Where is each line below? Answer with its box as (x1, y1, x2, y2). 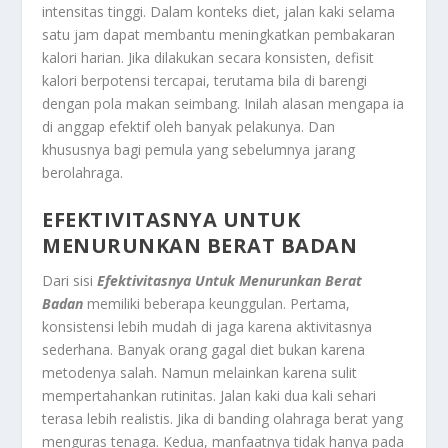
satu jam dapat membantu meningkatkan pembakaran (42, 25, 396, 45)
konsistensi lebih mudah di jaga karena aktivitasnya (42, 316, 373, 336)
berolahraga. (42, 163, 124, 183)
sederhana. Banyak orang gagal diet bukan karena (42, 339, 366, 359)
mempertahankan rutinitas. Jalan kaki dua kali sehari (42, 385, 377, 405)
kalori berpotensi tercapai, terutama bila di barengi (42, 71, 368, 91)
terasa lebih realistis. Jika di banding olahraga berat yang (42, 408, 404, 428)
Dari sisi (42, 270, 98, 290)
